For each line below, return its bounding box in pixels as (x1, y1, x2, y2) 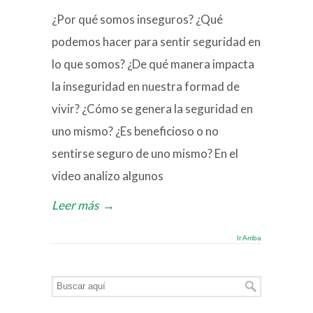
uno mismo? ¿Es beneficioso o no (52, 124, 219, 139)
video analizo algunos (52, 168, 163, 184)
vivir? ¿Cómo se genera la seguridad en (52, 101, 253, 117)
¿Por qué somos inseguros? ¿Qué (52, 12, 223, 27)
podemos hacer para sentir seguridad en (52, 34, 261, 50)
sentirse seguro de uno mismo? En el (52, 146, 238, 161)
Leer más (52, 198, 99, 213)
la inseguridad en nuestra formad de (52, 79, 240, 94)
